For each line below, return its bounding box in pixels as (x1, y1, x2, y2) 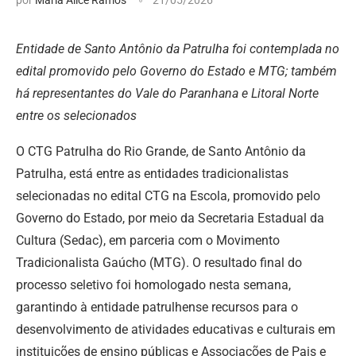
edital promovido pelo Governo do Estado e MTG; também (16, 63, 337, 79)
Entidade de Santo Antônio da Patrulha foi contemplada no (16, 41, 339, 56)
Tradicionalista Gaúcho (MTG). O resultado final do (16, 254, 302, 270)
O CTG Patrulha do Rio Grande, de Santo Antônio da (16, 143, 306, 159)
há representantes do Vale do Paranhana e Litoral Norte (16, 85, 319, 101)
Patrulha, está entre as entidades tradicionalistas (16, 165, 288, 181)
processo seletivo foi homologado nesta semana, (16, 277, 291, 292)
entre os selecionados (16, 107, 137, 123)
